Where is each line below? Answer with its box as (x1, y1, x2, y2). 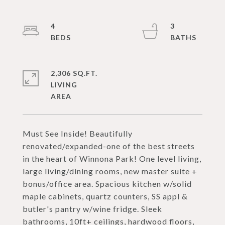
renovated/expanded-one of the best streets (23, 141, 195, 151)
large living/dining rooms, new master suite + (23, 166, 197, 176)
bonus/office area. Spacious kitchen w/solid (23, 179, 192, 188)
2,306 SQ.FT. (51, 69, 97, 77)
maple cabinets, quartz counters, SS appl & (23, 191, 188, 201)
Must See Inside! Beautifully (23, 129, 133, 138)
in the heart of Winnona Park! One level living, (23, 154, 201, 163)
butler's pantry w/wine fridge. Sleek (23, 204, 162, 213)
